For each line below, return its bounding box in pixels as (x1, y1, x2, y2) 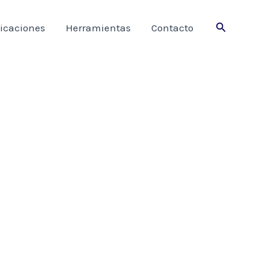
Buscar (215, 19, 250, 33)
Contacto (151, 22, 193, 34)
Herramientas (65, 22, 131, 34)
